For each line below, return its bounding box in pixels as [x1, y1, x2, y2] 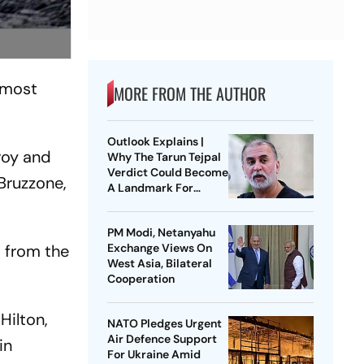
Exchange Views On [106, 240, 212, 256]
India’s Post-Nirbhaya [106, 196, 223, 211]
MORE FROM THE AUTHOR [113, 81, 266, 106]
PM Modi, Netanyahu [106, 225, 215, 240]
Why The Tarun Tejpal [106, 149, 221, 165]
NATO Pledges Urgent [106, 316, 222, 331]
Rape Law [106, 211, 159, 227]
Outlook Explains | [106, 134, 204, 149]
